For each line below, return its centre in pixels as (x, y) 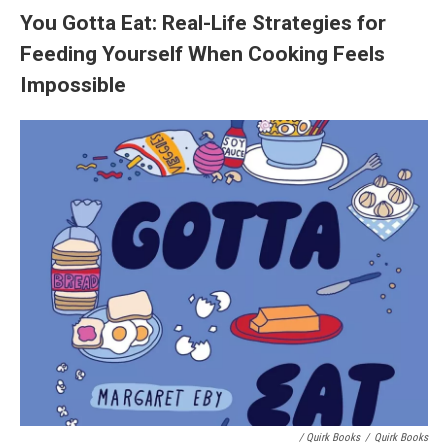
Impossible (73, 84)
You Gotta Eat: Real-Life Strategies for (203, 22)
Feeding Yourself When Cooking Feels (202, 53)
